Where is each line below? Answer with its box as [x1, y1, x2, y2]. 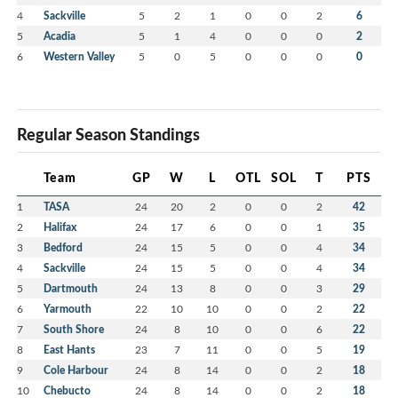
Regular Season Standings [17, 123, 200, 147]
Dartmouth [44, 281, 98, 297]
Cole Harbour [44, 362, 108, 378]
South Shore [44, 322, 104, 338]
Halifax [44, 219, 76, 235]
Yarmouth [44, 301, 92, 317]
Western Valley [44, 49, 115, 65]
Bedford [44, 240, 83, 256]
